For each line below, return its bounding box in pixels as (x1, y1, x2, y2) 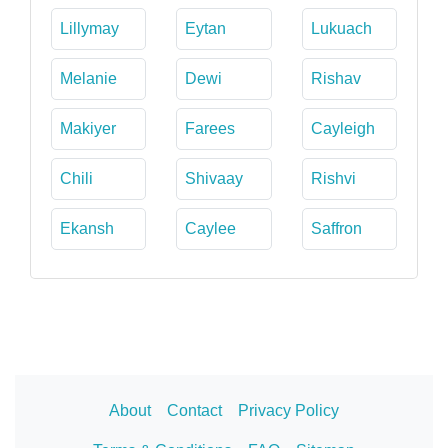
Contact (167, 401, 222, 419)
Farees (185, 119, 236, 137)
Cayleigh (310, 119, 375, 137)
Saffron (310, 219, 362, 237)
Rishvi (310, 169, 356, 187)
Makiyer (60, 119, 116, 137)
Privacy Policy (238, 401, 339, 419)
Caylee (185, 219, 237, 237)
